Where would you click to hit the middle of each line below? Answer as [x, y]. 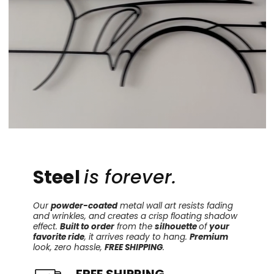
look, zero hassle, [68, 248]
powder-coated [84, 206]
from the [134, 227]
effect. [46, 227]
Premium [209, 237]
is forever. [130, 178]
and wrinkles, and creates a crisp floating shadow [135, 217]
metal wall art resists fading [175, 206]
